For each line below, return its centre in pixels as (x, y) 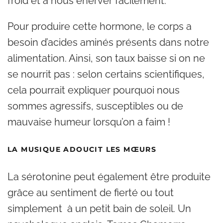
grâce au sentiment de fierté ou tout (91, 193)
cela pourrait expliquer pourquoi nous (94, 90)
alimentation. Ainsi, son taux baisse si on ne (106, 58)
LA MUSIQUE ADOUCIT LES (66, 149)
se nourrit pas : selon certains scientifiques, (106, 74)
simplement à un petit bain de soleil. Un (99, 209)
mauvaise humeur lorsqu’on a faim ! (89, 122)
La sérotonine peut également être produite (109, 177)
